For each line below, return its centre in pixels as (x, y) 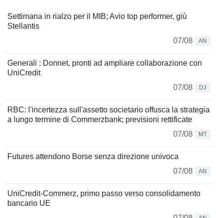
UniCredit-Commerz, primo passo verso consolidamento (104, 193)
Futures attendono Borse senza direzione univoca (93, 156)
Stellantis (23, 26)
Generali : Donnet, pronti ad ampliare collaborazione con (105, 63)
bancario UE (29, 203)
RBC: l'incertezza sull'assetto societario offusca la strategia (109, 109)
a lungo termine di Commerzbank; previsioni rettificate (100, 119)
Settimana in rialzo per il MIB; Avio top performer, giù (97, 16)
